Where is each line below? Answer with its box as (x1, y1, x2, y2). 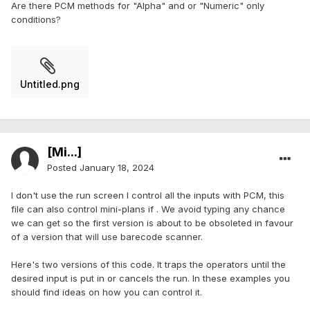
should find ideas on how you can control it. (11, 286, 202, 298)
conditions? (11, 14, 61, 26)
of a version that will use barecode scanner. (11, 231, 203, 243)
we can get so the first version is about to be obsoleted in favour (11, 217, 293, 229)
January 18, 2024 (80, 162, 154, 174)
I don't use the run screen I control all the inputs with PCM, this (11, 190, 284, 201)
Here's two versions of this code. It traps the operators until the (11, 259, 286, 271)
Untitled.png (20, 78, 80, 91)
